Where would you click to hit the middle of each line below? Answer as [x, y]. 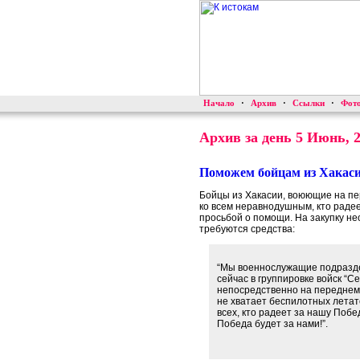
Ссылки [309, 103]
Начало [219, 103]
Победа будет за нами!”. [272, 324]
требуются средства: [247, 229]
